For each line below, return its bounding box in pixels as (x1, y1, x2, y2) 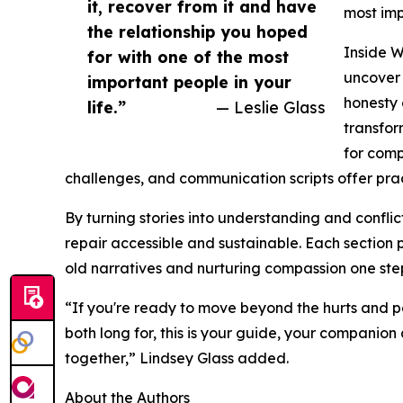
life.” (87, 96, 126, 117)
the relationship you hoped (87, 21, 308, 41)
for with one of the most (87, 46, 289, 67)
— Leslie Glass (216, 96, 326, 117)
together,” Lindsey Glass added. (65, 348, 289, 367)
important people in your (87, 71, 291, 92)
